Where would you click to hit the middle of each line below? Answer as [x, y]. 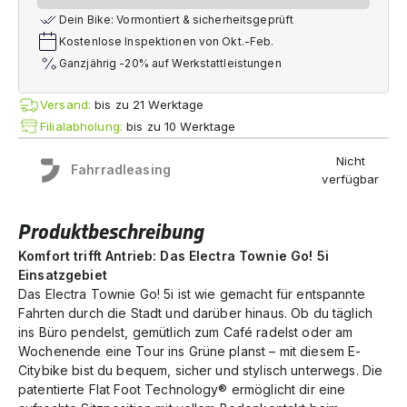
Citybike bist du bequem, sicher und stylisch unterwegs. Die [201, 370]
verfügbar [351, 179]
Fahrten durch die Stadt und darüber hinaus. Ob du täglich [195, 313]
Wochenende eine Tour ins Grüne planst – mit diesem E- [190, 351]
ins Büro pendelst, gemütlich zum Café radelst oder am [186, 332]
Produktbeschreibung [111, 232]
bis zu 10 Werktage [181, 126]
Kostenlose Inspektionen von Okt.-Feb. [167, 41]
